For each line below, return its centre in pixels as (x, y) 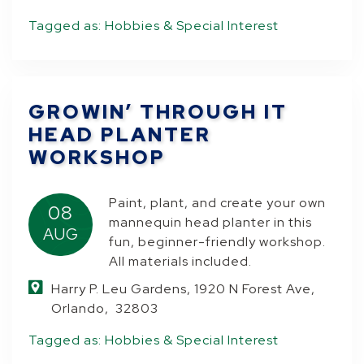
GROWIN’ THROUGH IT (158, 112)
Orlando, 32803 (105, 308)
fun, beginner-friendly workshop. (218, 242)
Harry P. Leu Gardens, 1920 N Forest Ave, (184, 289)
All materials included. (181, 261)
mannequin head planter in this (211, 222)
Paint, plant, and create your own (218, 203)
